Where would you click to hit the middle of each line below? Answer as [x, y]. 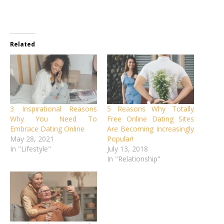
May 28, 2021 [32, 139]
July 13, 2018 [127, 149]
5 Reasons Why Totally [150, 109]
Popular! [120, 139]
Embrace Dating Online [47, 129]
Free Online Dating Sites [150, 119]
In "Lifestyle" [30, 149]
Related [22, 44]
